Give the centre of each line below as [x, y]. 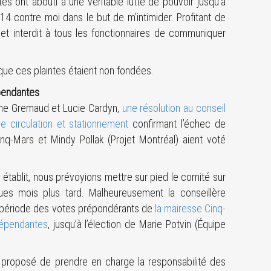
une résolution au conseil [174, 108]
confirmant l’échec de [177, 124]
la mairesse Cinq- [190, 208]
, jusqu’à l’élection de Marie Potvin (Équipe [136, 224]
